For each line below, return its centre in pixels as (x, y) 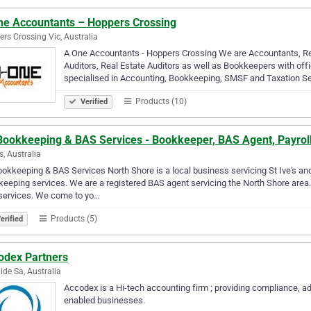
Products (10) (160, 101)
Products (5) (73, 218)
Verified (93, 101)
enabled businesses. (104, 300)
